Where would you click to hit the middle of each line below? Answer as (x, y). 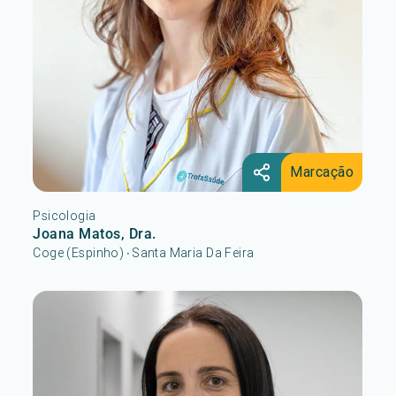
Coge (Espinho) (79, 252)
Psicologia (65, 215)
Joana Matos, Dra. (95, 233)
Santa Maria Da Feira (193, 252)
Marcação (322, 171)
